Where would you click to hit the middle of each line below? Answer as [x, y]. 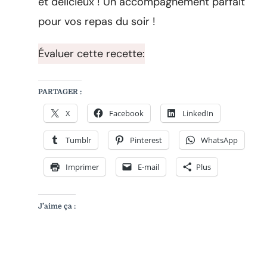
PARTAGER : [60, 91]
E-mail [148, 167]
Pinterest [146, 140]
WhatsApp [219, 140]
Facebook [126, 113]
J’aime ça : [57, 206]
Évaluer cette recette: [91, 53]
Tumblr [78, 140]
